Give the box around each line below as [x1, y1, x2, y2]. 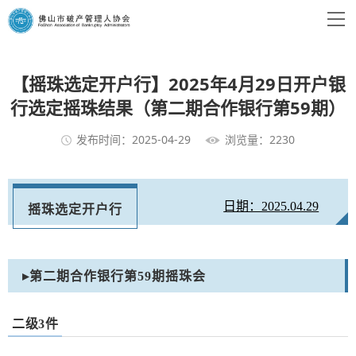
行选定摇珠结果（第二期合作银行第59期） [10, 95, 346, 119]
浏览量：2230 [225, 132, 295, 148]
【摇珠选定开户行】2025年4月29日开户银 [10, 72, 346, 95]
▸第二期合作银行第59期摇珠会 [22, 269, 206, 284]
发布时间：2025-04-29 [76, 132, 191, 148]
